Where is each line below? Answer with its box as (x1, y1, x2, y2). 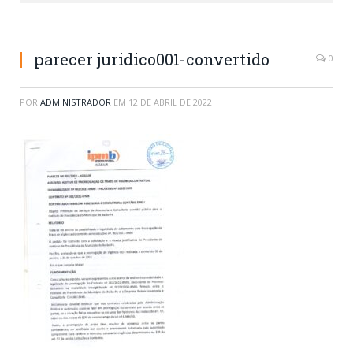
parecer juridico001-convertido (34, 49, 269, 70)
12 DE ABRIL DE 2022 (128, 96, 212, 109)
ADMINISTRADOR (40, 96, 111, 109)
